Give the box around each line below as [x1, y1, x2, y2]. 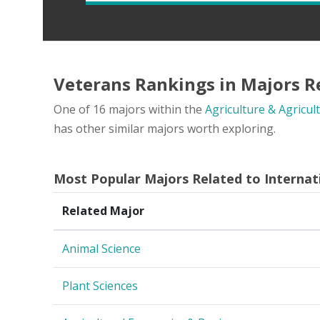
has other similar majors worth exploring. [54, 120, 276, 136]
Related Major [62, 202, 144, 219]
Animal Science [62, 240, 141, 256]
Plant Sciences [62, 277, 138, 294]
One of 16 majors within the [54, 101, 205, 117]
